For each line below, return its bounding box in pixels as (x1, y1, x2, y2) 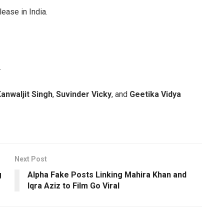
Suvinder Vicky (56, 89, 111, 99)
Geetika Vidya (129, 89, 181, 99)
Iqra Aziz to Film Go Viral (27, 181, 119, 191)
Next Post (14, 155, 47, 163)
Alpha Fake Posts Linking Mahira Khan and (27, 170, 186, 180)
